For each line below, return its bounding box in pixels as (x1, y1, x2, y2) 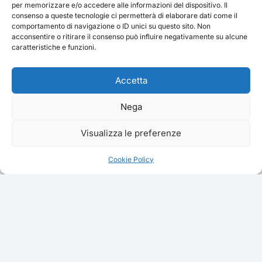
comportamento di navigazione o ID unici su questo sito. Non (12, 22, 211, 30)
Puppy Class (171, 229, 216, 238)
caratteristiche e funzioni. (12, 43, 96, 51)
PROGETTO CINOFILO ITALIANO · (12, 236, 145, 244)
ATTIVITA (171, 205, 209, 213)
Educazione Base (171, 245, 233, 254)
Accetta (115, 74, 147, 86)
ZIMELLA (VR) (12, 247, 68, 255)
